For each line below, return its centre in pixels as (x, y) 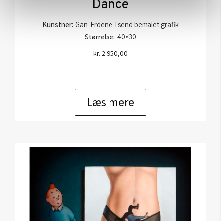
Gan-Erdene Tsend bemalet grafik (127, 24)
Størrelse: (100, 37)
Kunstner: (57, 24)
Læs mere (110, 102)
